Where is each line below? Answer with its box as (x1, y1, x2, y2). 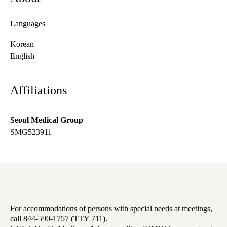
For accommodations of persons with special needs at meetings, (10, 204, 212, 213)
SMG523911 (10, 128, 52, 137)
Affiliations (10, 84, 67, 97)
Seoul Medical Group (10, 116, 83, 125)
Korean (10, 40, 34, 49)
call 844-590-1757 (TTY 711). (10, 214, 107, 223)
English (10, 52, 34, 61)
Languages (10, 19, 45, 28)
